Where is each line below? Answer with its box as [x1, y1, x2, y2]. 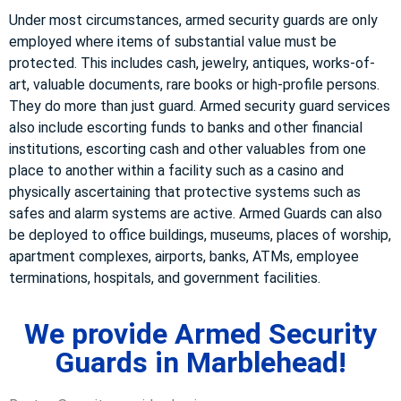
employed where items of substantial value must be [9, 32, 337, 50]
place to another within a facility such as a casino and [9, 161, 344, 179]
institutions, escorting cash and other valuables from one [9, 140, 366, 158]
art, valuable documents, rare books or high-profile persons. [9, 75, 380, 93]
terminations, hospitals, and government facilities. [9, 269, 320, 286]
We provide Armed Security [24, 317, 377, 352]
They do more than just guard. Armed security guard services [9, 97, 390, 115]
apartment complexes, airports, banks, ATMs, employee [9, 247, 359, 265]
